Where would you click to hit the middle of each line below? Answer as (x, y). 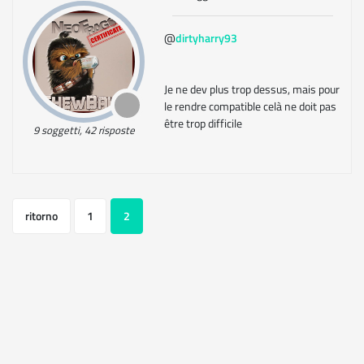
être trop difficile (203, 123)
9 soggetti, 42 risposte (84, 130)
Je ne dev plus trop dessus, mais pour (252, 89)
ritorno (41, 216)
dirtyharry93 (206, 38)
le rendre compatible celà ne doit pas (250, 106)
